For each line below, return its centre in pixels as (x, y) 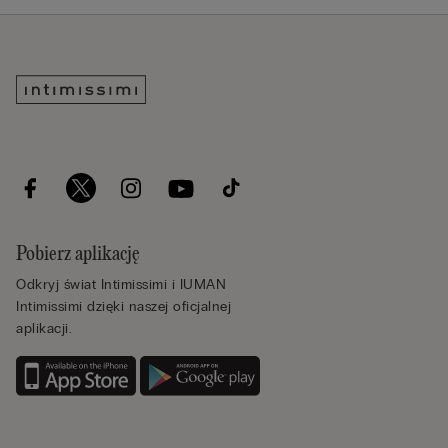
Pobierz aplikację (78, 255)
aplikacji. (44, 329)
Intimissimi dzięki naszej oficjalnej (123, 307)
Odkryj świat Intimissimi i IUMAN (121, 285)
